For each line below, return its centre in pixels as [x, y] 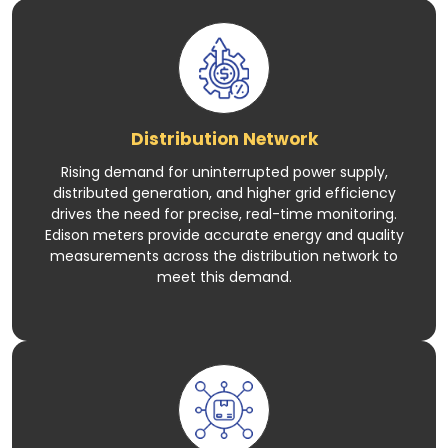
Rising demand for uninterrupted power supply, [224, 171]
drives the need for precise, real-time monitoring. [224, 213]
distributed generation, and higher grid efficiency [224, 192]
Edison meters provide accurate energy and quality [224, 234]
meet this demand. [224, 276]
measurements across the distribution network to [224, 255]
